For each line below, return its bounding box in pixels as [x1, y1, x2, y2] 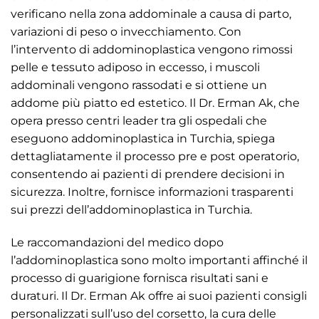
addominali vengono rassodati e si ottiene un [11, 78, 267, 93]
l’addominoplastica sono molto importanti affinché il [11, 253, 308, 268]
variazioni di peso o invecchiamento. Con [11, 25, 241, 39]
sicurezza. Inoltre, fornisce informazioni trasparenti [11, 185, 293, 199]
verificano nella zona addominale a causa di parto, [11, 7, 291, 21]
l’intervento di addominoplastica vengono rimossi [11, 43, 293, 57]
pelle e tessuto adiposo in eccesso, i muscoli [11, 61, 260, 75]
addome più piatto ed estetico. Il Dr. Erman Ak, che [11, 96, 300, 110]
